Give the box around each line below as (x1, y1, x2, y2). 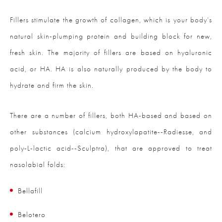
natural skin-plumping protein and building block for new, (10, 31, 212, 42)
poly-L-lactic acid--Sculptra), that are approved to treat (10, 143, 212, 154)
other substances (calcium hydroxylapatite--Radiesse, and (10, 127, 212, 137)
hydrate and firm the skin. (10, 80, 94, 91)
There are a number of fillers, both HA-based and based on (10, 111, 212, 121)
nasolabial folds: (10, 160, 65, 170)
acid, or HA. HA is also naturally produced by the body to (10, 64, 212, 74)
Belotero (18, 210, 46, 220)
